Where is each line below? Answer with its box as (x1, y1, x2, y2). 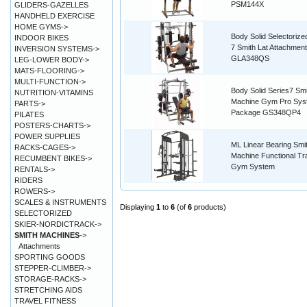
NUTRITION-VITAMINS (14, 88, 93, 97)
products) (192, 203, 226, 212)
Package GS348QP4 (231, 108, 301, 117)
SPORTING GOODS (14, 253, 85, 261)
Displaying (120, 203, 156, 212)
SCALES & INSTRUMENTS (14, 198, 106, 206)
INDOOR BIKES (14, 34, 69, 42)
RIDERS (14, 176, 42, 184)
